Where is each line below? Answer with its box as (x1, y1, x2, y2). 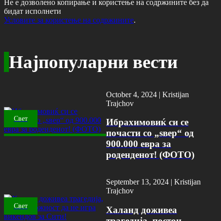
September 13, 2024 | (106, 178, 174, 186)
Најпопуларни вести (9, 51, 178, 72)
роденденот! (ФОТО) (106, 149, 195, 160)
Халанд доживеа (106, 204, 177, 215)
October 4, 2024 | (106, 90, 163, 99)
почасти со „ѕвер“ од (106, 128, 194, 139)
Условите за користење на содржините (4, 15, 134, 24)
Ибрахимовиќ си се (106, 117, 189, 128)
